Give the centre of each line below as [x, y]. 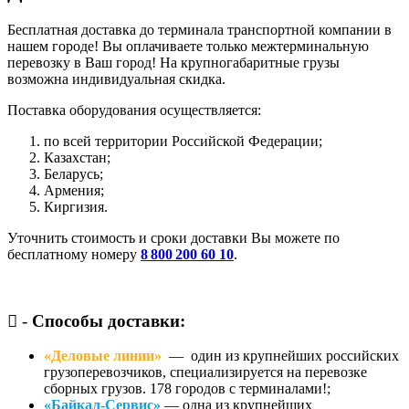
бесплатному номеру [74, 255]
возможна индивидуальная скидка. [118, 79]
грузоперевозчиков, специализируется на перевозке [205, 372]
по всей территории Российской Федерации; [183, 142]
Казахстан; [77, 158]
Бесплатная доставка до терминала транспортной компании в [199, 30]
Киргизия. [76, 207]
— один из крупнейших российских [282, 356]
